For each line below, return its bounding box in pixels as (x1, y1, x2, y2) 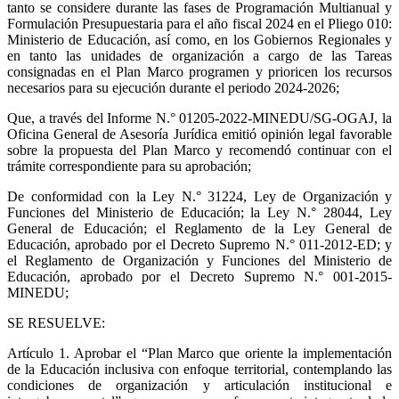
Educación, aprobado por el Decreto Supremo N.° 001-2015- (7, 268, 392, 284)
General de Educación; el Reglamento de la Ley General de (7, 220, 392, 236)
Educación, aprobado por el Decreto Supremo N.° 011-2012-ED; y (7, 236, 392, 252)
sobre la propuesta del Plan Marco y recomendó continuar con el (7, 142, 392, 158)
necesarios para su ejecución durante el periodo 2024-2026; (7, 79, 339, 95)
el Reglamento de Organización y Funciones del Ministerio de (7, 252, 392, 268)
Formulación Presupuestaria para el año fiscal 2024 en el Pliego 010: (7, 15, 392, 31)
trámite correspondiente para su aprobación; (7, 158, 251, 174)
